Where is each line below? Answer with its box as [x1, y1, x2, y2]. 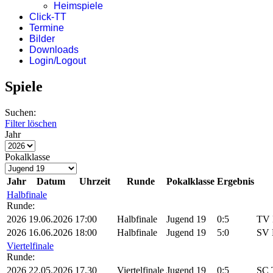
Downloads [29, 44, 79, 55]
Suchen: [5, 107, 36, 118]
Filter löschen [5, 118, 57, 129]
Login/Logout [29, 55, 86, 66]
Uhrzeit [79, 175, 110, 186]
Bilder [29, 34, 55, 44]
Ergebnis [217, 175, 254, 186]
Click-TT [29, 12, 66, 22]
